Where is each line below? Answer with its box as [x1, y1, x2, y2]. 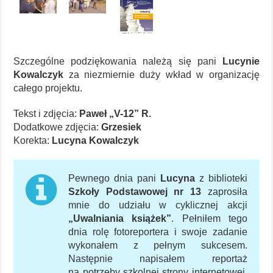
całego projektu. [13, 83, 83, 94]
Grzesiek [101, 122, 142, 133]
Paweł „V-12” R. [79, 108, 152, 119]
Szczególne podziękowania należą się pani [13, 56, 222, 67]
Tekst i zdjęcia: [13, 108, 80, 119]
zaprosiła [201, 186, 247, 197]
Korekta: [13, 135, 52, 146]
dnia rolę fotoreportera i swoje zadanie [68, 227, 247, 238]
